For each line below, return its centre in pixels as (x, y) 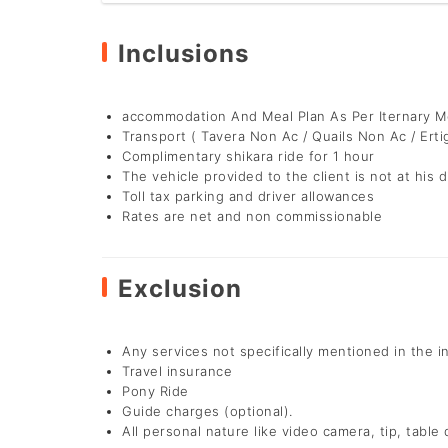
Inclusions (183, 53)
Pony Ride (155, 390)
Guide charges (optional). (207, 410)
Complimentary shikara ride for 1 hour (248, 155)
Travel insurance (177, 370)
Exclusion (180, 288)
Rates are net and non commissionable (252, 215)
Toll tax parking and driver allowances (248, 195)
